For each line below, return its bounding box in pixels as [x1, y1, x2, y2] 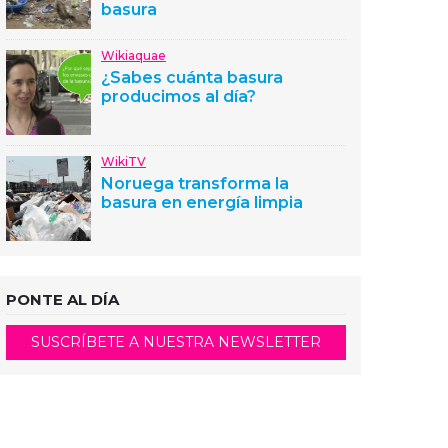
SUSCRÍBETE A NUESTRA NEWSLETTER [31, 333, 321, 351]
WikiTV [101, 154, 146, 169]
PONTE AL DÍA [6, 290, 119, 309]
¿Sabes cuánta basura [101, 68, 283, 87]
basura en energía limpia [101, 193, 303, 212]
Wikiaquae [101, 48, 166, 63]
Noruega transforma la [101, 174, 289, 193]
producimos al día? [101, 87, 256, 106]
